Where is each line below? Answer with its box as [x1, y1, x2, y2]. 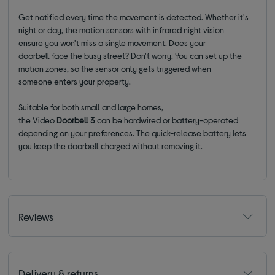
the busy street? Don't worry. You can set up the [68, 50, 242, 61]
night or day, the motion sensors [18, 25, 136, 36]
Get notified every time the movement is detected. [18, 12, 206, 23]
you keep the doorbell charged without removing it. [18, 141, 203, 152]
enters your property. [54, 76, 131, 87]
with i [136, 25, 155, 36]
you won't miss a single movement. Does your [43, 37, 206, 48]
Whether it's [205, 12, 249, 23]
